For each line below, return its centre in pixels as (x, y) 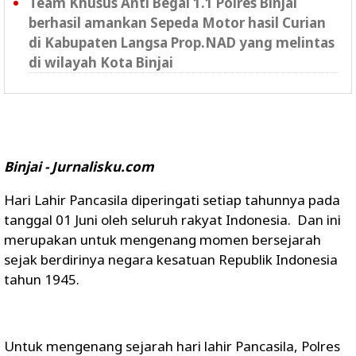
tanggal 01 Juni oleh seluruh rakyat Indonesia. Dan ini (172, 220)
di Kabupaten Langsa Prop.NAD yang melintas (182, 43)
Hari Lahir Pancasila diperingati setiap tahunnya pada (172, 200)
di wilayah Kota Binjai (101, 62)
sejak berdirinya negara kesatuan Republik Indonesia (171, 259)
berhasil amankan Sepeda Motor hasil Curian (177, 23)
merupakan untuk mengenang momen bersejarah (163, 240)
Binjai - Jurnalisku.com (79, 166)
